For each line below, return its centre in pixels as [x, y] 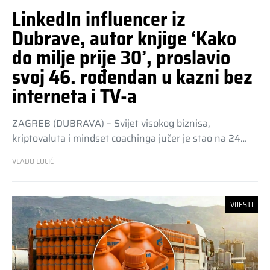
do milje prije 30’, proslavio [121, 58]
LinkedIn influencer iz [99, 19]
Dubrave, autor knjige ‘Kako [124, 38]
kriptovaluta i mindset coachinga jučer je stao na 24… [130, 138]
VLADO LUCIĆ [33, 161]
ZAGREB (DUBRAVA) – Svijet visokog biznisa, [111, 123]
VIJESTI [242, 204]
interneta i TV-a [74, 96]
